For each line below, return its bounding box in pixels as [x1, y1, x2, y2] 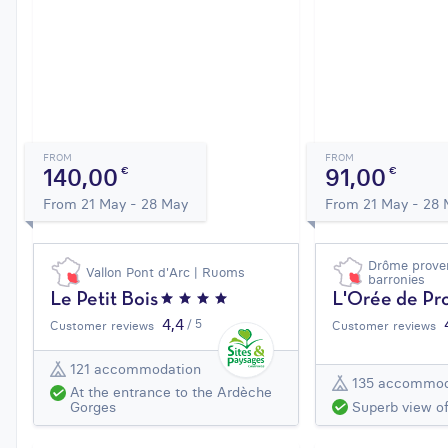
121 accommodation [70, 359, 201, 378]
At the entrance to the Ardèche [70, 383, 272, 402]
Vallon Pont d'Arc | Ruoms [86, 264, 245, 281]
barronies [368, 271, 426, 288]
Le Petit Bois [50, 291, 158, 310]
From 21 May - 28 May [43, 195, 188, 214]
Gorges [70, 398, 116, 417]
